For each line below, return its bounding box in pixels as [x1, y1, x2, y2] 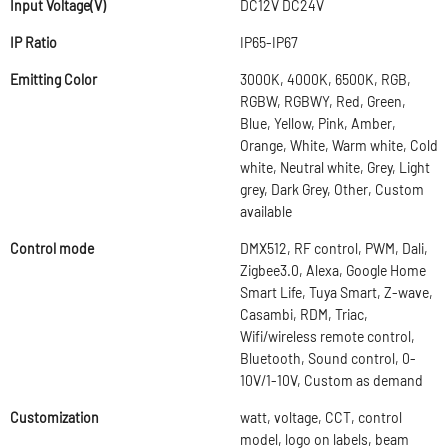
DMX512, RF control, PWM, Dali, [240, 240, 428, 257]
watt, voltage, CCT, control [240, 409, 402, 426]
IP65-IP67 [240, 34, 298, 51]
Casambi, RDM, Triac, [240, 306, 368, 323]
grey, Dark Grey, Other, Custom [240, 181, 424, 198]
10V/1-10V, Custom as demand [240, 372, 423, 389]
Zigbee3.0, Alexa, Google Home [240, 262, 426, 279]
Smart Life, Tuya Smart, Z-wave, [240, 284, 433, 301]
